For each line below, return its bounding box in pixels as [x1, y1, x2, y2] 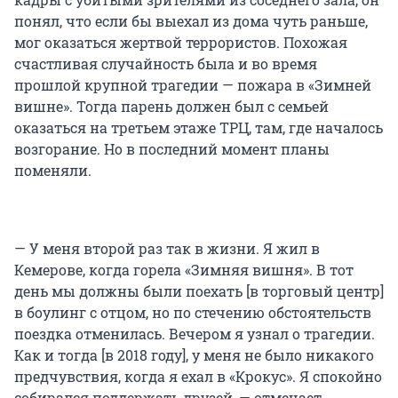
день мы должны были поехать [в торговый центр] [14, 282, 384, 301]
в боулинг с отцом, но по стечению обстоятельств [14, 303, 371, 322]
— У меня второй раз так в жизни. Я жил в [14, 239, 320, 259]
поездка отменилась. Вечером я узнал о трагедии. [14, 324, 375, 344]
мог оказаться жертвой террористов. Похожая [14, 33, 347, 52]
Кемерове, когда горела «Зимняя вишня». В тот [14, 260, 354, 280]
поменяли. [14, 161, 92, 180]
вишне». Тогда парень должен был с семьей [14, 97, 329, 116]
